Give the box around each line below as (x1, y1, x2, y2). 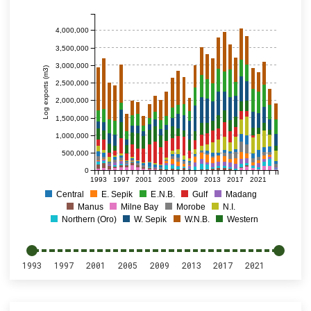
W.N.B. (185, 215, 210, 224)
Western (227, 215, 258, 224)
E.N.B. (151, 190, 175, 199)
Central (56, 190, 85, 199)
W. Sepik (134, 215, 167, 224)
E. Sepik (101, 190, 134, 199)
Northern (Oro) (62, 215, 117, 224)
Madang (225, 190, 257, 199)
